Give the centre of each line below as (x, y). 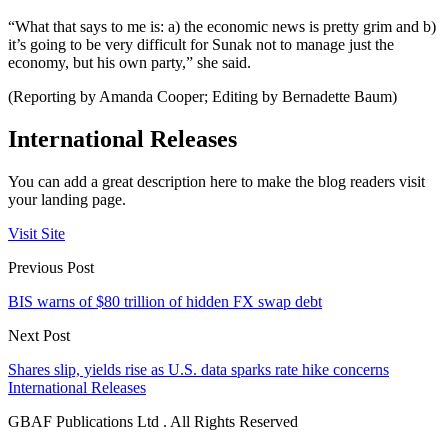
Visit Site (36, 233)
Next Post (39, 335)
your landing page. (67, 199)
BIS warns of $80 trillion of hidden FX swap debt (165, 301)
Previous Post (51, 267)
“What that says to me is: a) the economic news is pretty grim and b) (222, 27)
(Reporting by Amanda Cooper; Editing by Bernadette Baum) (202, 97)
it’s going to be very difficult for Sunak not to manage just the (201, 45)
